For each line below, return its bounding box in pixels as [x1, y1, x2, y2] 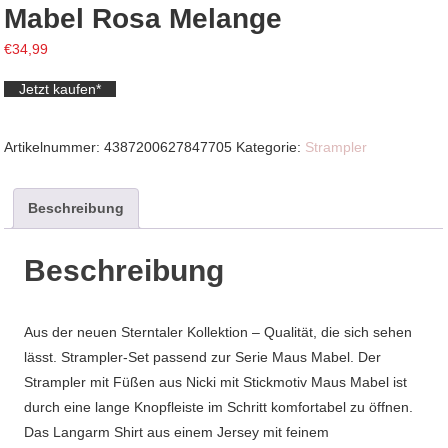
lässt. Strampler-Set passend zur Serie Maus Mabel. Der [24, 349, 382, 366]
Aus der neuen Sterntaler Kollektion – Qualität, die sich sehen [24, 324, 413, 341]
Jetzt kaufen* [19, 80, 102, 97]
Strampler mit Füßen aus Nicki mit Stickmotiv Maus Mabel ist [24, 374, 408, 391]
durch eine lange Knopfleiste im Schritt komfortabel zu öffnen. [24, 399, 414, 416]
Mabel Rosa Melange [4, 2, 283, 34]
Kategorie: [236, 138, 306, 155]
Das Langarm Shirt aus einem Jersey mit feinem [24, 424, 330, 441]
